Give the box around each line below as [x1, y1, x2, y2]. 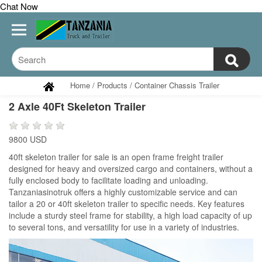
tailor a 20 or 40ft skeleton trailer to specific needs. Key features [9, 197, 244, 209]
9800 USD [9, 133, 47, 145]
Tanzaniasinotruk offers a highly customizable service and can [9, 185, 237, 198]
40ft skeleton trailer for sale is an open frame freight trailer [9, 150, 223, 163]
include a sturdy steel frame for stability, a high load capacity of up [9, 209, 252, 221]
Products [96, 80, 130, 91]
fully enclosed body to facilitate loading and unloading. [9, 174, 208, 186]
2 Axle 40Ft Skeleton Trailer [9, 98, 146, 114]
